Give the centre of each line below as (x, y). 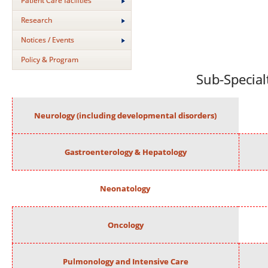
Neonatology (125, 188)
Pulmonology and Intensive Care (125, 261)
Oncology (125, 225)
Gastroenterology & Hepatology (125, 152)
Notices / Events (48, 40)
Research (36, 20)
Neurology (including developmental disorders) (126, 115)
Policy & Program (50, 60)
